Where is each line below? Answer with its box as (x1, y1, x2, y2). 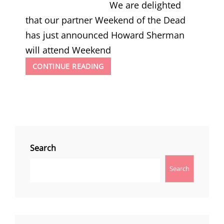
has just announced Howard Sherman (25, 28, 184, 41)
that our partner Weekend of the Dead (25, 13, 185, 26)
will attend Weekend (25, 43, 111, 56)
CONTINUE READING (32, 61, 104, 71)
